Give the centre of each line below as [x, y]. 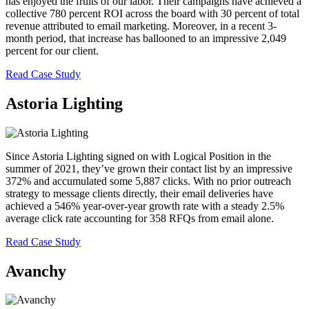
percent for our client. [52, 50]
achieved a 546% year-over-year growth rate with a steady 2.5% [145, 206]
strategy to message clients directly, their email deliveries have [139, 193]
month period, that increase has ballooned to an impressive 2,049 [146, 38]
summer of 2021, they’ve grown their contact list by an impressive [149, 168]
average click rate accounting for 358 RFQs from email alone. [140, 218]
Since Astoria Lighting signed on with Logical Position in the [138, 156]
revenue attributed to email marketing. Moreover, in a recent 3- [141, 26]
